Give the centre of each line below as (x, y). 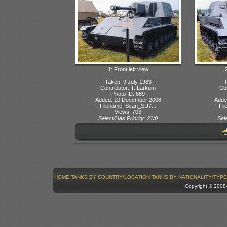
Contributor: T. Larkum (128, 87)
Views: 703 (128, 112)
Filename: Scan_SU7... (128, 106)
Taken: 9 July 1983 (128, 81)
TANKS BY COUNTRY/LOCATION (110, 177)
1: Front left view (128, 69)
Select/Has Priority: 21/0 (128, 118)
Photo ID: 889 (128, 93)
